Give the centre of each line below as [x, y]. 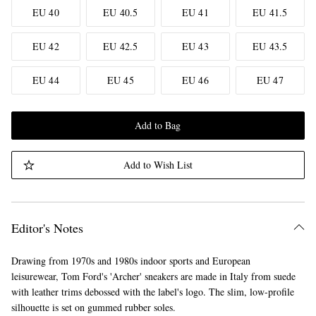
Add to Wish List [158, 165]
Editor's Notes [47, 228]
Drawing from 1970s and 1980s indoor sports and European [130, 261]
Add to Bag [158, 125]
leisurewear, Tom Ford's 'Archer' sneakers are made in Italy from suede [153, 276]
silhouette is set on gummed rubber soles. [93, 307]
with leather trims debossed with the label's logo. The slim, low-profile [152, 292]
